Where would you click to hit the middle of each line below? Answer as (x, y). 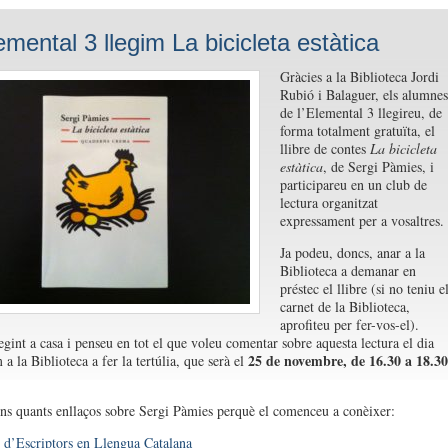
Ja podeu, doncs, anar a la (352, 252)
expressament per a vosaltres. (361, 220)
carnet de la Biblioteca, (344, 306)
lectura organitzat (328, 202)
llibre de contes (324, 148)
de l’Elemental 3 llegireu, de (360, 112)
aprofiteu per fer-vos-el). (349, 324)
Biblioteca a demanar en (347, 270)
